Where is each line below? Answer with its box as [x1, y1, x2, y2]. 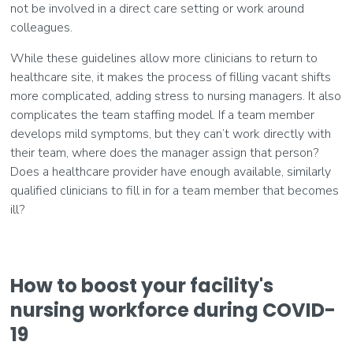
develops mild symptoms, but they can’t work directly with [10, 125, 332, 143]
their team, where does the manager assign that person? [10, 144, 319, 162]
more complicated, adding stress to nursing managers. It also [10, 87, 342, 106]
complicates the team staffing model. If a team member [10, 106, 315, 124]
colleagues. [10, 19, 73, 37]
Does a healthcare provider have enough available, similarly [10, 163, 332, 181]
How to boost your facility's [10, 273, 274, 299]
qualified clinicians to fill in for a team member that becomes [10, 182, 340, 200]
